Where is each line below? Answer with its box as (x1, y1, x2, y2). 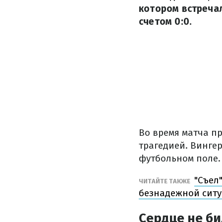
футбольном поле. (139, 153, 221, 164)
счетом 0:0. (139, 16, 192, 27)
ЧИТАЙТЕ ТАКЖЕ (139, 177, 192, 185)
